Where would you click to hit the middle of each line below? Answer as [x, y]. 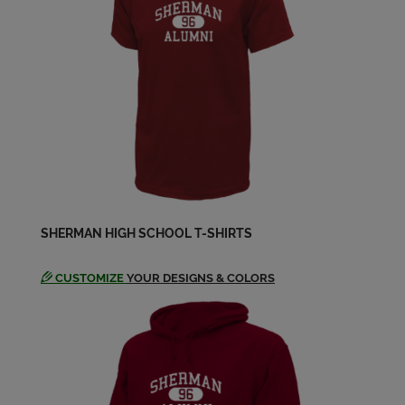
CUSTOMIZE [89, 278]
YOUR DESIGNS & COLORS [201, 278]
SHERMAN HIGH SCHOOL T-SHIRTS [146, 233]
